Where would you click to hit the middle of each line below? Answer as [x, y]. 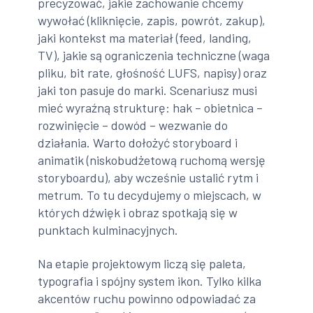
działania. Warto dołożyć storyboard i [138, 143]
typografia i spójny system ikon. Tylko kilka [150, 281]
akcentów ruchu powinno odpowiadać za [147, 298]
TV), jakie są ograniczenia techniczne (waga [154, 56]
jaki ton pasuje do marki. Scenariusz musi [148, 90]
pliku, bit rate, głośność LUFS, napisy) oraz [153, 73]
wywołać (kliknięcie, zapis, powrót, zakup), [152, 21]
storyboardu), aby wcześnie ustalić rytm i [148, 178]
